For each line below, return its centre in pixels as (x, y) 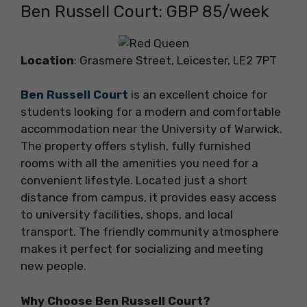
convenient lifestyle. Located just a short (134, 181)
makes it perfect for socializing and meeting (142, 249)
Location (47, 60)
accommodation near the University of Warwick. (151, 129)
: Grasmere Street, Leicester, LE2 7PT (175, 60)
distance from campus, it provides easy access (149, 198)
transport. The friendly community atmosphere (150, 232)
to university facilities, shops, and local (127, 215)
